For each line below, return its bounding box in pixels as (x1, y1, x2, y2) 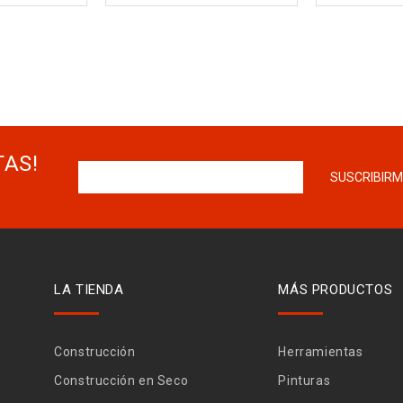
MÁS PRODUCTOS (278, 281, 393, 298)
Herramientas (278, 344, 363, 359)
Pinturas (278, 372, 331, 388)
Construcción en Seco (54, 372, 189, 388)
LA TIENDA (54, 281, 124, 298)
